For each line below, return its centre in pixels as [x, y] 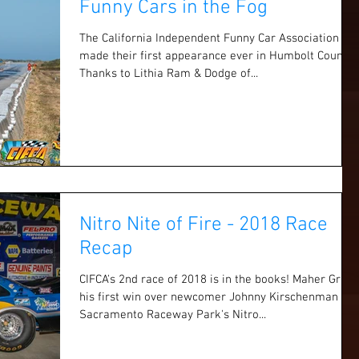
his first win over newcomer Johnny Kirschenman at [210, 298]
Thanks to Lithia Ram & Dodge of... [169, 73]
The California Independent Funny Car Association [209, 38]
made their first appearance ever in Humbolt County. [217, 56]
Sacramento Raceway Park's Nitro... [173, 315]
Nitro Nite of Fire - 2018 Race [204, 226]
